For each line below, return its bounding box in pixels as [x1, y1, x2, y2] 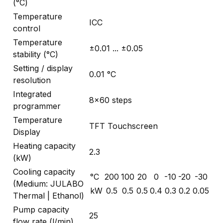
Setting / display [13, 63, 73, 74]
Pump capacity [13, 205, 69, 215]
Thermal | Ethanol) [13, 191, 84, 201]
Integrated [13, 89, 51, 100]
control [13, 23, 40, 34]
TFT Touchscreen [89, 121, 158, 131]
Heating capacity [13, 141, 76, 151]
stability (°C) [13, 49, 58, 60]
